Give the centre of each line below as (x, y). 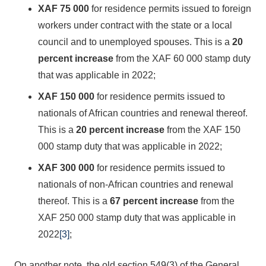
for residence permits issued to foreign (170, 9)
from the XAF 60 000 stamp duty (182, 58)
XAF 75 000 (64, 9)
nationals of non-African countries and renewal (136, 184)
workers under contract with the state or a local (135, 25)
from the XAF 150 (202, 130)
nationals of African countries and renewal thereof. (143, 113)
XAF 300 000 (66, 168)
